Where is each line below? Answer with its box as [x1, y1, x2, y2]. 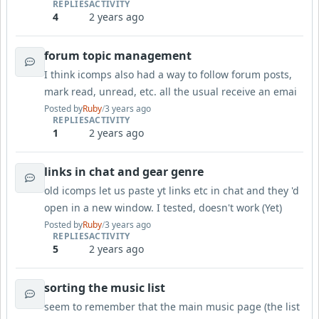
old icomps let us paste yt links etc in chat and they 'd [44, 184, 299, 197]
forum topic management [44, 48, 192, 63]
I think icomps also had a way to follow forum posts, [44, 68, 292, 81]
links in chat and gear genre [44, 164, 204, 179]
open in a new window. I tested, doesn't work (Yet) [44, 201, 288, 214]
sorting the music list [44, 280, 165, 296]
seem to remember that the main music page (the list [44, 300, 300, 313]
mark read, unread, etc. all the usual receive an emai [44, 85, 297, 98]
